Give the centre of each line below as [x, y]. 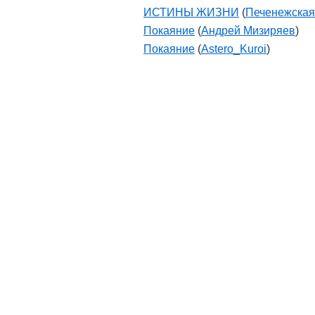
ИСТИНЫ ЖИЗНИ [191, 12]
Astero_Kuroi [234, 49]
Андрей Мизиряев [248, 31]
